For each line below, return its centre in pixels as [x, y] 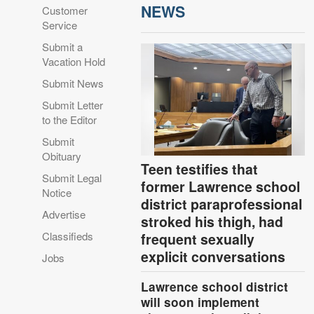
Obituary [62, 156]
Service [60, 25]
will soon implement [200, 302]
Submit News [73, 83]
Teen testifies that [200, 169]
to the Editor [70, 119]
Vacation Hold [74, 61]
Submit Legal [72, 177]
